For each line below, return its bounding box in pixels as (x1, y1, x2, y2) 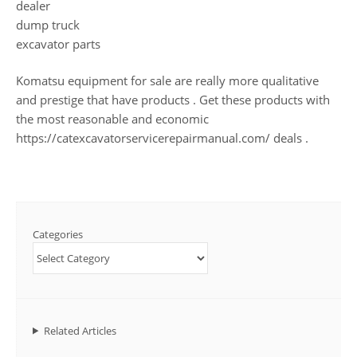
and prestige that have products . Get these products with (16, 92, 330, 108)
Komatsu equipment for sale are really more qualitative (16, 73, 319, 88)
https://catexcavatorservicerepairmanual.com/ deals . (16, 130, 308, 146)
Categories (33, 226, 83, 241)
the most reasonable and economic (16, 111, 209, 127)
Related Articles (43, 323, 116, 338)
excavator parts (16, 35, 100, 52)
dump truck (16, 16, 80, 33)
